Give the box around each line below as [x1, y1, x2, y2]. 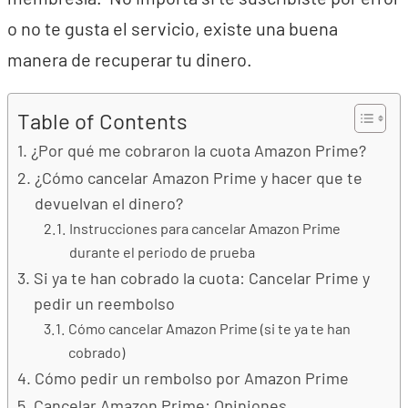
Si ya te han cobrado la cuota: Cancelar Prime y [33, 268, 370, 288]
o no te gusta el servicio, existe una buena [7, 17, 338, 39]
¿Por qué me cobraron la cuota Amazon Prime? [30, 140, 366, 160]
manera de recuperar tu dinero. [7, 48, 252, 70]
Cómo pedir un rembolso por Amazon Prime [34, 368, 349, 388]
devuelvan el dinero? [34, 193, 183, 213]
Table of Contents [17, 107, 188, 134]
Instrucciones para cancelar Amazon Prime [68, 219, 341, 237]
